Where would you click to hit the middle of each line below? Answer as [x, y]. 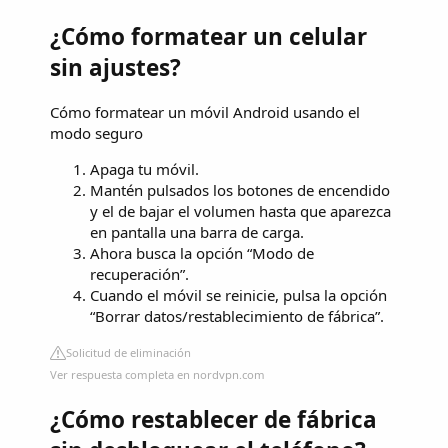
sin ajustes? [115, 68]
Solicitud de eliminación [128, 352]
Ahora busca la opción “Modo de [202, 252]
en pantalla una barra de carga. [197, 231]
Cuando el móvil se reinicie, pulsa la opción [238, 294]
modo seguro [96, 132]
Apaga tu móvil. [144, 168]
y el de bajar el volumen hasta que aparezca [240, 210]
